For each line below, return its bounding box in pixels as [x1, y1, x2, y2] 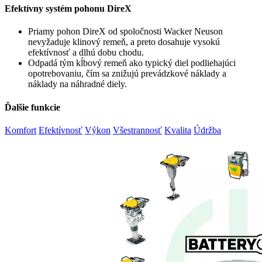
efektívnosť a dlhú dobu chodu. [28, 47, 144, 58]
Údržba [194, 125, 221, 135]
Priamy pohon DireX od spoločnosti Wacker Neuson [28, 26, 223, 37]
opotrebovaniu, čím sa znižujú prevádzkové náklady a [28, 68, 226, 79]
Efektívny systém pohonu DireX [5, 4, 132, 14]
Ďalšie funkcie [5, 102, 60, 112]
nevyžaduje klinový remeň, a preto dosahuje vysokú [28, 37, 220, 47]
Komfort [5, 125, 36, 135]
